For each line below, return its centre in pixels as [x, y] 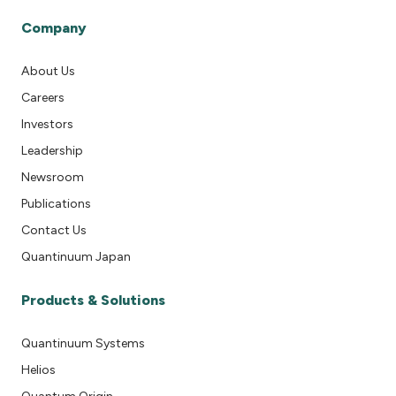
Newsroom [53, 178]
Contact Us [54, 231]
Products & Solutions [93, 301]
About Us [48, 72]
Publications [56, 204]
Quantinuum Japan [76, 257]
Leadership [52, 151]
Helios [38, 370]
